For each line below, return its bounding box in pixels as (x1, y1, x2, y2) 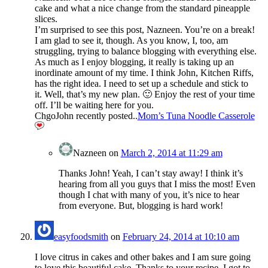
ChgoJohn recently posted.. (34, 111, 138, 121)
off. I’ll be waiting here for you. (34, 100, 154, 111)
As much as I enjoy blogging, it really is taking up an (34, 57, 234, 68)
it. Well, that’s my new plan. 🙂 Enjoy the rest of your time (34, 89, 255, 100)
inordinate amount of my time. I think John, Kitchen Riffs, (34, 68, 254, 78)
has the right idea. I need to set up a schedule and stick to (34, 78, 248, 89)
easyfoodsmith (53, 232, 108, 242)
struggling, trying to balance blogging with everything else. (34, 46, 257, 57)
